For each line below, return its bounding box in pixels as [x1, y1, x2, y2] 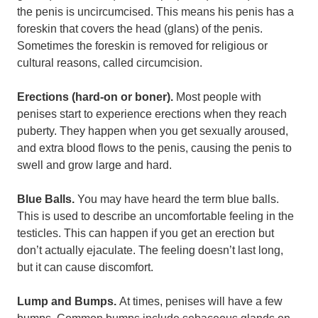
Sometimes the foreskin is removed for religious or [17, 40, 268, 52]
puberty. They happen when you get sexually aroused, [17, 125, 288, 137]
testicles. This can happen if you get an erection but [17, 227, 274, 239]
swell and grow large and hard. [17, 159, 172, 171]
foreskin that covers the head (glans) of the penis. [17, 23, 263, 35]
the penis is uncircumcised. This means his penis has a [17, 6, 294, 18]
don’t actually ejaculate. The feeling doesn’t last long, [17, 244, 283, 256]
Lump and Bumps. [17, 295, 119, 307]
